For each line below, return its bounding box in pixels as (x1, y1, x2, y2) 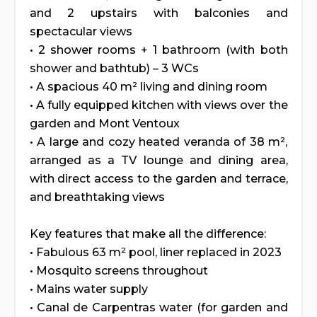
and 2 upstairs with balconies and (29, 6, 288, 20)
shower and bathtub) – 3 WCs (29, 61, 199, 75)
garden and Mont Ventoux (29, 116, 180, 130)
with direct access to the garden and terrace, (29, 171, 288, 185)
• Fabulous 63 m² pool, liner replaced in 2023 (29, 245, 282, 259)
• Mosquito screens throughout (29, 263, 208, 277)
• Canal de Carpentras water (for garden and (29, 300, 288, 314)
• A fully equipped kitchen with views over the (29, 98, 288, 112)
